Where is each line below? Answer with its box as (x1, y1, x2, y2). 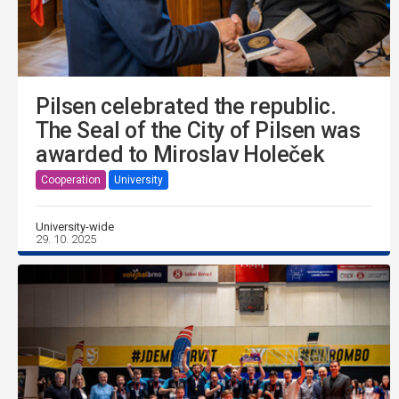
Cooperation (41, 174, 101, 187)
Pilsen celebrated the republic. (36, 93, 337, 119)
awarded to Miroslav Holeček (36, 141, 324, 167)
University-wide (36, 219, 114, 233)
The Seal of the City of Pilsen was (36, 117, 361, 143)
